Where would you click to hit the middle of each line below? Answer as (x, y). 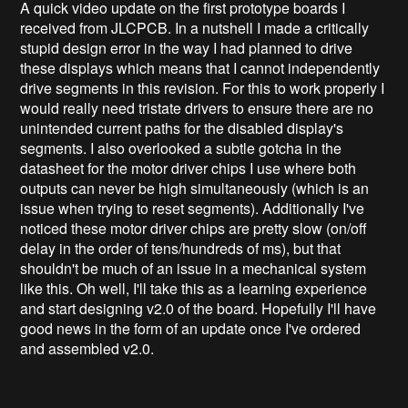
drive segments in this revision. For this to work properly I (203, 87)
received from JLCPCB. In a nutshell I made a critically (195, 27)
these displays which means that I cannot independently (200, 67)
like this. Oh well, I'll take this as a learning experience (194, 288)
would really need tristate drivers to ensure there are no (197, 107)
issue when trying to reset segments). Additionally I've (193, 208)
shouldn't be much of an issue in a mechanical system (194, 268)
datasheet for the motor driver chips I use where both (189, 168)
